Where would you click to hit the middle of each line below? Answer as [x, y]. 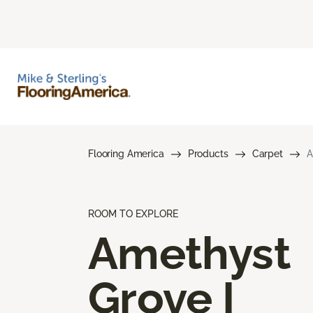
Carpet [267, 153]
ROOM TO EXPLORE [133, 213]
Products [208, 153]
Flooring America [126, 153]
